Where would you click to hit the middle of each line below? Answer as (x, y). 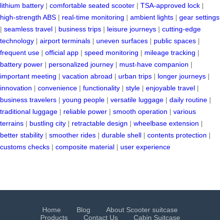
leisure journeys (132, 29)
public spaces (175, 41)
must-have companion (154, 65)
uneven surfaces (122, 41)
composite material (85, 147)
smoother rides (72, 135)
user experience (145, 147)
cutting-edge (181, 29)
